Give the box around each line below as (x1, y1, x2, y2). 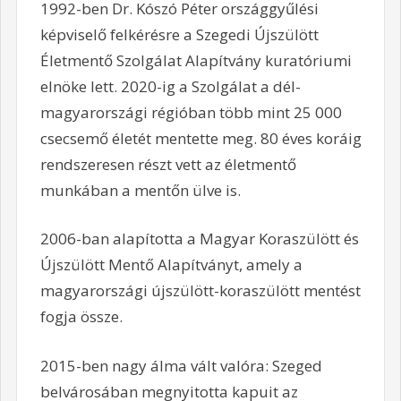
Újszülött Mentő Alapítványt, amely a (39, 254, 303, 276)
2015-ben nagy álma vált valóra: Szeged (39, 354, 322, 376)
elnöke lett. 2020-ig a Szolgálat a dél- (39, 75, 301, 97)
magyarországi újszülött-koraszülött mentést (39, 280, 361, 302)
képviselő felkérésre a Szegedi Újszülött (39, 23, 319, 45)
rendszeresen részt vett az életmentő (39, 153, 296, 175)
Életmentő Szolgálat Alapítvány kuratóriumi (39, 49, 352, 71)
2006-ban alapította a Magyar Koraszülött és (39, 228, 359, 250)
